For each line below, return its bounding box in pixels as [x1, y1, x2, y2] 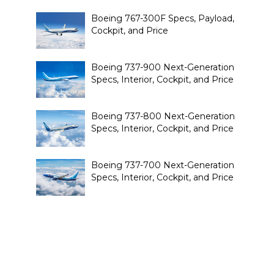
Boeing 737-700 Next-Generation [91, 159, 234, 171]
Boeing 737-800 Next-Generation [91, 110, 235, 122]
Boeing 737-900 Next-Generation [91, 61, 234, 73]
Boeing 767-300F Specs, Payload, [91, 12, 234, 24]
